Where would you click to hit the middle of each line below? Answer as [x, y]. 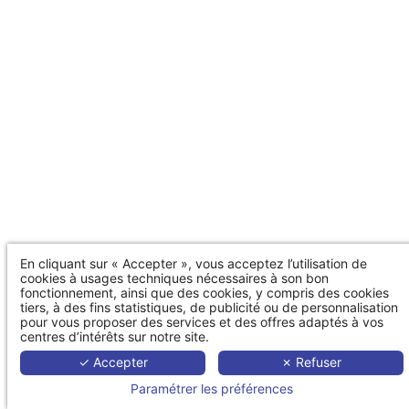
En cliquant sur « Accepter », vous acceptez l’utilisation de [194, 263]
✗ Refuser [311, 362]
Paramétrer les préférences [212, 388]
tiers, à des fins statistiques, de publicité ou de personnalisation [209, 307]
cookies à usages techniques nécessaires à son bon [174, 278]
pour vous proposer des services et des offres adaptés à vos [202, 321]
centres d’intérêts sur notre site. [115, 336]
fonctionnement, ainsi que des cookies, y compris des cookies [204, 292]
